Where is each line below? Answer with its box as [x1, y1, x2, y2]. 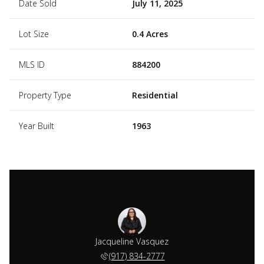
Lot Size [19, 28, 49, 39]
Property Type [19, 89, 71, 101]
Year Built [19, 120, 54, 131]
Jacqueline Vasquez [95, 235, 169, 247]
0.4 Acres [132, 28, 168, 39]
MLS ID [19, 58, 45, 70]
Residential [132, 89, 178, 101]
